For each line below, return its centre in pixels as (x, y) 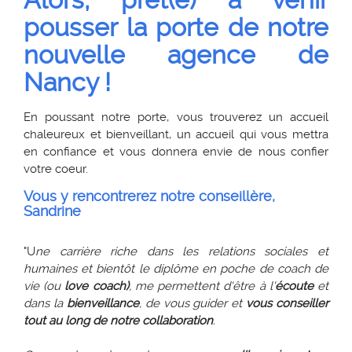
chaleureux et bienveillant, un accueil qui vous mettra (176, 134)
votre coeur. (56, 169)
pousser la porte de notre (176, 27)
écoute (294, 286)
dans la (45, 303)
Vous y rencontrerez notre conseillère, (149, 196)
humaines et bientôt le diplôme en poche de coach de (176, 269)
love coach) (97, 286)
